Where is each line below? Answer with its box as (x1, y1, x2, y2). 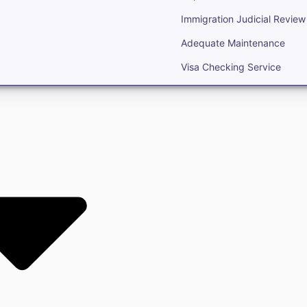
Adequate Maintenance (181, 36, 285, 49)
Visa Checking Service (181, 60, 281, 73)
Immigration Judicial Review (181, 12, 306, 25)
